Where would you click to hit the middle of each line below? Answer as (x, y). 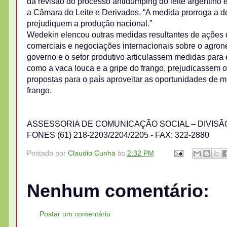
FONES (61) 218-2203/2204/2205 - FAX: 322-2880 (118, 135)
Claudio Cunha (92, 153)
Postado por (47, 153)
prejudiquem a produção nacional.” (89, 24)
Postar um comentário (75, 214)
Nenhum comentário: (118, 191)
